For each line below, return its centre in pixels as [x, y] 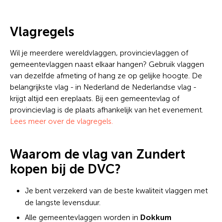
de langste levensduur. [63, 202]
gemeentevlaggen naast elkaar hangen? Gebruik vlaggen [107, 64]
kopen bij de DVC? [65, 169]
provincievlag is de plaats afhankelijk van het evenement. [107, 110]
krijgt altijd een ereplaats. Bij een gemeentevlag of [95, 98]
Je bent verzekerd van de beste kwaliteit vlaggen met [116, 191]
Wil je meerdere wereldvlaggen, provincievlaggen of [99, 53]
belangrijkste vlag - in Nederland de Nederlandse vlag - [103, 87]
